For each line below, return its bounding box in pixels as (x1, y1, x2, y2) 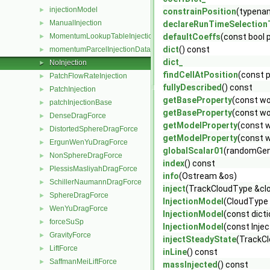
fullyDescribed (163, 83, 222, 92)
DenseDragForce (49, 111, 106, 120)
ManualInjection (49, 19, 102, 27)
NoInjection (49, 58, 87, 67)
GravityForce (49, 231, 91, 239)
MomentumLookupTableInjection (49, 32, 157, 40)
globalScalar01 (163, 146, 224, 155)
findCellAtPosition (163, 70, 238, 80)
